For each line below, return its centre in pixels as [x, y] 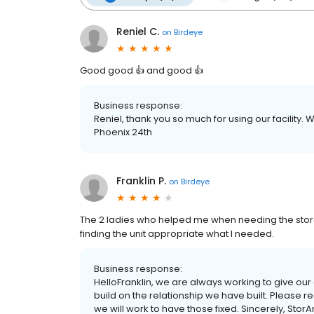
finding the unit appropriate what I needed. [177, 234]
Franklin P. [141, 181]
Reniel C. [138, 32]
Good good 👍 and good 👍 [142, 70]
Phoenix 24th [123, 132]
